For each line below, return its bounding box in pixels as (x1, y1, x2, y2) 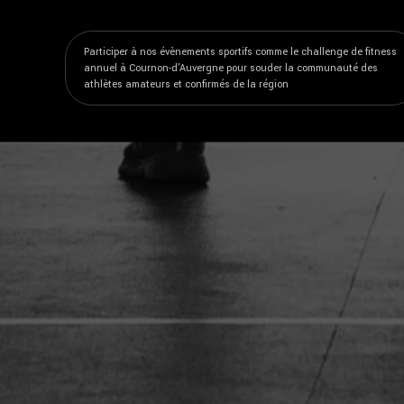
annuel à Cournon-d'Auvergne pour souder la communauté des (84, 60, 378, 75)
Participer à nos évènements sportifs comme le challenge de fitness (84, 44, 397, 59)
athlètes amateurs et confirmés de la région (84, 77, 289, 91)
